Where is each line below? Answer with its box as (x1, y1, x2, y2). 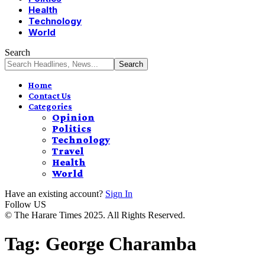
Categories (28, 101, 72, 111)
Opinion (52, 111, 95, 123)
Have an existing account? (5, 188, 103, 199)
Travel (52, 145, 84, 157)
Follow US (5, 199, 46, 209)
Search (5, 47, 30, 57)
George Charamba (46, 233, 196, 255)
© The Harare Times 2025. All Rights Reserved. (5, 209, 185, 220)
